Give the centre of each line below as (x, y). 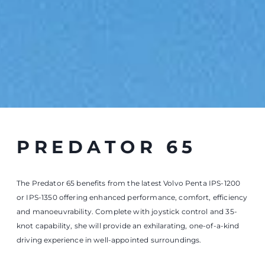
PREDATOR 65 (85, 250)
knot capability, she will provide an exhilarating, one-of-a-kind (128, 9)
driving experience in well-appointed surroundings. (109, 23)
